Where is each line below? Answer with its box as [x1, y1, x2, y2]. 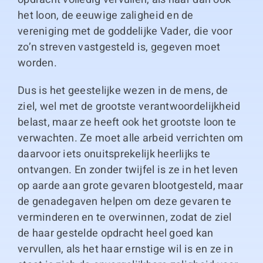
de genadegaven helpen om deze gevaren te [17, 194, 231, 210]
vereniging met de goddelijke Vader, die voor [17, 23, 232, 39]
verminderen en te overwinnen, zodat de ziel [17, 210, 232, 225]
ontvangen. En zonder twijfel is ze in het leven [17, 162, 238, 178]
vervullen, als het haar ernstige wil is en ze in [17, 241, 233, 257]
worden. [17, 55, 57, 71]
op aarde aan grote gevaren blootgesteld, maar [17, 178, 244, 194]
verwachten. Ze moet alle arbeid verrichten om [17, 130, 244, 146]
